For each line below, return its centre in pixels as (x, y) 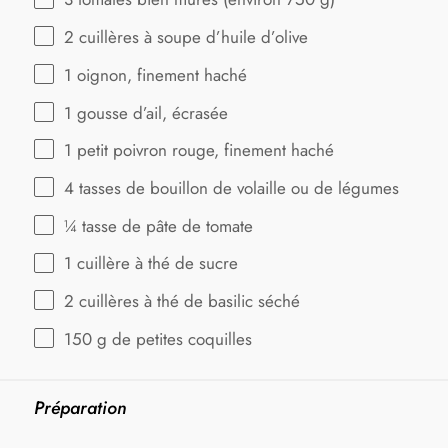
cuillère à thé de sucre (155, 263)
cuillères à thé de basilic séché (187, 301)
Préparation (80, 408)
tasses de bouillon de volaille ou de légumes (236, 188)
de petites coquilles (179, 338)
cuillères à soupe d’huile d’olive (191, 37)
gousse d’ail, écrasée (150, 112)
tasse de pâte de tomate (165, 225)
